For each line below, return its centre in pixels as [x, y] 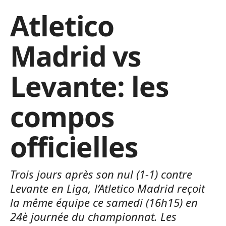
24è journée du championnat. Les [93, 216]
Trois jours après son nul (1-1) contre [101, 174]
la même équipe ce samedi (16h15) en [104, 202]
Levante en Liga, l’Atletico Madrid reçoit [107, 188]
